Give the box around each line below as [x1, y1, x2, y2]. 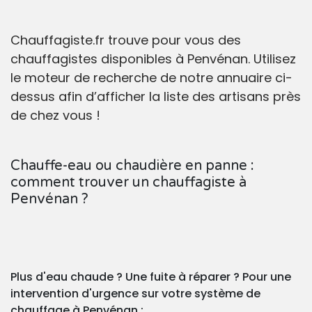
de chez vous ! [10, 107, 100, 125]
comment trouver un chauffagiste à [10, 174, 247, 192]
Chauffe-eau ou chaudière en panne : [10, 157, 254, 175]
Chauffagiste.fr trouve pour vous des [10, 31, 241, 49]
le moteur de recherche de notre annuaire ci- [10, 69, 292, 87]
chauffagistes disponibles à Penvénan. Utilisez [10, 50, 296, 68]
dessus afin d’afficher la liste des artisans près [10, 88, 301, 106]
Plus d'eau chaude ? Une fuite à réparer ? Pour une [10, 269, 291, 286]
